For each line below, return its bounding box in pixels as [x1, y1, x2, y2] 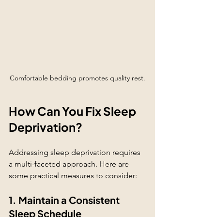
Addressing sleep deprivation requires [9, 147, 142, 157]
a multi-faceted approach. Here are [9, 159, 131, 169]
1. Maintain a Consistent [9, 193, 122, 206]
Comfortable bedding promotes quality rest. [10, 73, 145, 82]
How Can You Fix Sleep [9, 103, 138, 118]
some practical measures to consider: [9, 170, 137, 180]
